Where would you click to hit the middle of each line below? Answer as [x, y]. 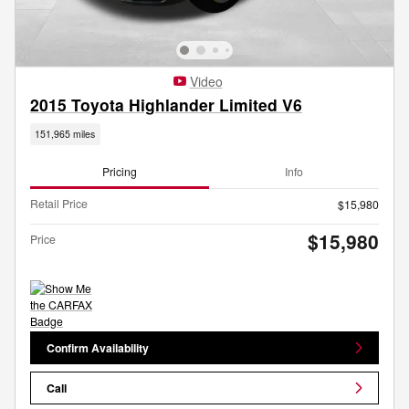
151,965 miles [65, 134]
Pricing [120, 172]
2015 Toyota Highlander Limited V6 [166, 105]
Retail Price [59, 203]
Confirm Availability [98, 347]
